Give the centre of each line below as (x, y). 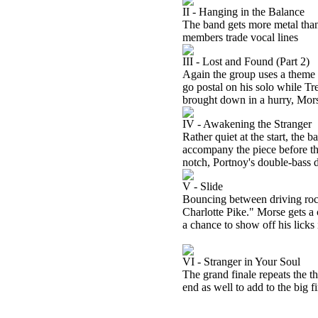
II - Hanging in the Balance (243, 12)
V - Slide (203, 186)
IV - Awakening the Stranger (247, 124)
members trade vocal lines (240, 37)
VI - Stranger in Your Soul (241, 262)
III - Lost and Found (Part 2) (246, 61)
